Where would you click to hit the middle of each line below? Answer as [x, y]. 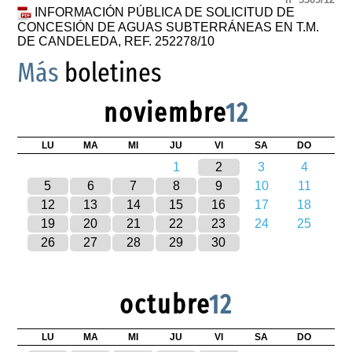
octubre [164, 305]
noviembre [164, 113]
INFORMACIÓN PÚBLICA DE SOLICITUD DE [165, 13]
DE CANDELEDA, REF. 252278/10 [116, 42]
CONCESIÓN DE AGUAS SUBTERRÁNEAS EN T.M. [169, 27]
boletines [111, 73]
